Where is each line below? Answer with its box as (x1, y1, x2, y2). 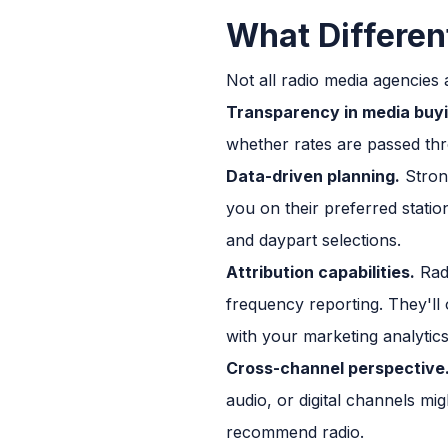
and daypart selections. (226, 229, 401, 250)
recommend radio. (226, 421, 364, 442)
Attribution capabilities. (226, 261, 415, 282)
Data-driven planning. (226, 165, 400, 186)
